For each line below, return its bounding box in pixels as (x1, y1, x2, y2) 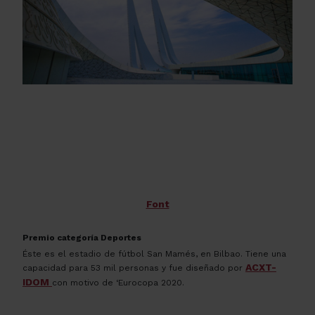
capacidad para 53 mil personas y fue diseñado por (22, 262, 245, 273)
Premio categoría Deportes (22, 232, 141, 243)
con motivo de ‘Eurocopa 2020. (52, 277, 184, 288)
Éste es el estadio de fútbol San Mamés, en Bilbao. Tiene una (22, 248, 286, 259)
